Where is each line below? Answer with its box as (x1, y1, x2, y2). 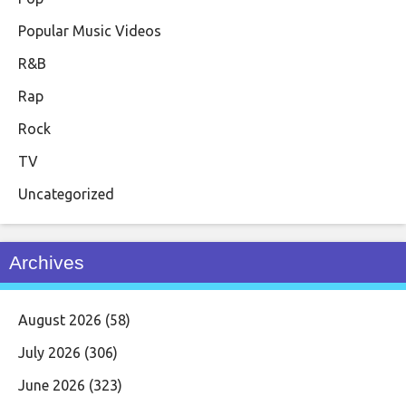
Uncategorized (18, 185, 114, 202)
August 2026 (18, 311, 101, 328)
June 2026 (18, 376, 85, 393)
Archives (9, 251, 84, 273)
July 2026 (18, 343, 81, 361)
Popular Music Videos (18, 22, 161, 39)
